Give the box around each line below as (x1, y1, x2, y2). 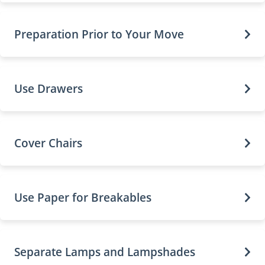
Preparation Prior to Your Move (14, 26, 184, 42)
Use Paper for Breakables (14, 189, 151, 205)
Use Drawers (14, 80, 83, 96)
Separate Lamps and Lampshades (14, 244, 195, 260)
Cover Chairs (14, 135, 82, 151)
